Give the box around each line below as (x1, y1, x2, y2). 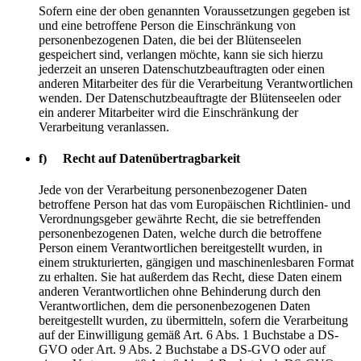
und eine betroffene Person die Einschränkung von (39, 18, 296, 32)
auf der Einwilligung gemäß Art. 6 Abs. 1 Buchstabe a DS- (39, 328, 338, 342)
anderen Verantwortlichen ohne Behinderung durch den (39, 284, 321, 299)
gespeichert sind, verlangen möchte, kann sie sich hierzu (39, 47, 323, 61)
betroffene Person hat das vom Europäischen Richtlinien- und (39, 197, 351, 212)
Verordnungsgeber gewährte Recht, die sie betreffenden (39, 212, 321, 226)
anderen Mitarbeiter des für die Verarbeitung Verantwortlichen (39, 76, 353, 90)
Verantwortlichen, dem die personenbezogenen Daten (39, 299, 310, 313)
